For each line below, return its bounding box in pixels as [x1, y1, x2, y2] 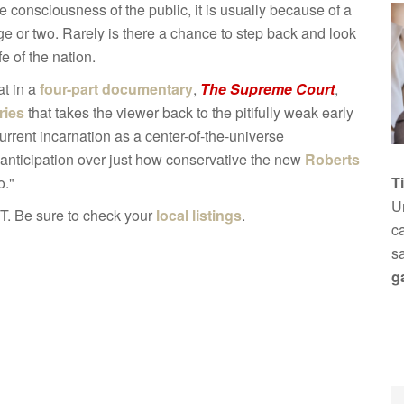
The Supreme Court [200, 78, 335, 99]
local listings [156, 205, 242, 225]
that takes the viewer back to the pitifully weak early [24, 102, 353, 123]
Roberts [305, 149, 360, 170]
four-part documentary [40, 78, 193, 99]
